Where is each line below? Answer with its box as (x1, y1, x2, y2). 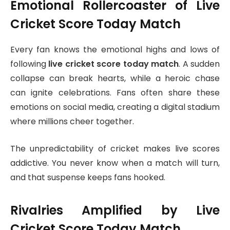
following (10, 58, 49, 70)
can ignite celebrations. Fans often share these (10, 87, 220, 99)
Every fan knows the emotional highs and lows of (10, 44, 220, 56)
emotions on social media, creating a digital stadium (10, 101, 220, 113)
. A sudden (179, 58, 220, 70)
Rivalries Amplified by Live (10, 202, 220, 219)
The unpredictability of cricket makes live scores (10, 143, 220, 155)
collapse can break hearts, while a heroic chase (10, 72, 220, 85)
